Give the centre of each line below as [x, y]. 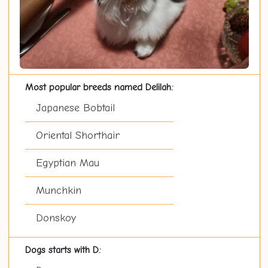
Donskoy [56, 218]
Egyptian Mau [67, 163]
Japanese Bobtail [75, 108]
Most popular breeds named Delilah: [99, 87]
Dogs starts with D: [63, 250]
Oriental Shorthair [77, 136]
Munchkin [58, 191]
